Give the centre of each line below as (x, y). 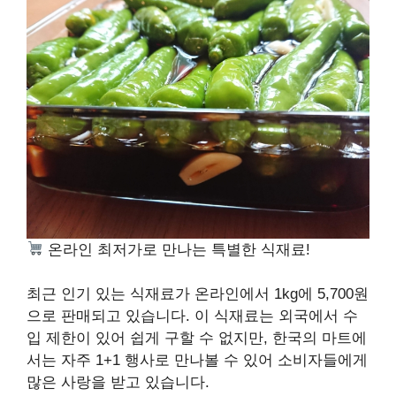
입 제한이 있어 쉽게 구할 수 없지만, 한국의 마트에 (197, 339)
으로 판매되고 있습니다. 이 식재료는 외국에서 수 (192, 316)
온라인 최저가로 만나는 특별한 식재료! (177, 249)
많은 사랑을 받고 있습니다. (118, 383)
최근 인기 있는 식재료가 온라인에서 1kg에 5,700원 (198, 294)
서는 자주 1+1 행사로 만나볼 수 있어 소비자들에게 (197, 361)
